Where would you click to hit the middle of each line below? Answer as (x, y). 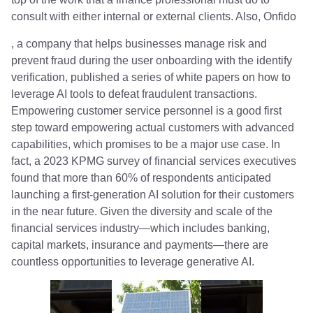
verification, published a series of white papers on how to (151, 77)
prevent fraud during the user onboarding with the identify (152, 60)
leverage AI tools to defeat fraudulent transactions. (134, 94)
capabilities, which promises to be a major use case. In (146, 144)
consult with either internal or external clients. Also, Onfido (154, 17)
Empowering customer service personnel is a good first (146, 110)
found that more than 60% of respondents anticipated (141, 177)
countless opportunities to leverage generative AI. (133, 261)
